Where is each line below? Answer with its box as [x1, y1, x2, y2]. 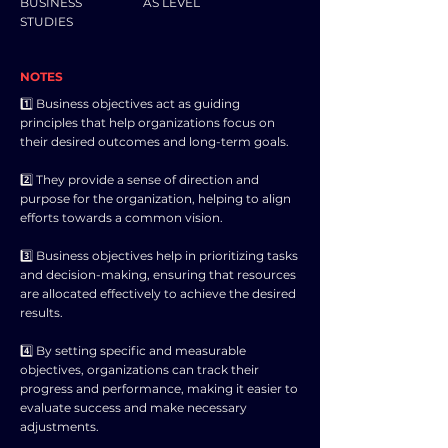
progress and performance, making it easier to [20, 381, 298, 396]
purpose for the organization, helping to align [20, 191, 291, 206]
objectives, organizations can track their [20, 362, 259, 377]
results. [20, 305, 63, 320]
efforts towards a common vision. [20, 210, 223, 225]
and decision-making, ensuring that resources [20, 267, 296, 282]
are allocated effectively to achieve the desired [20, 286, 296, 301]
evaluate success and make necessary [20, 400, 247, 415]
